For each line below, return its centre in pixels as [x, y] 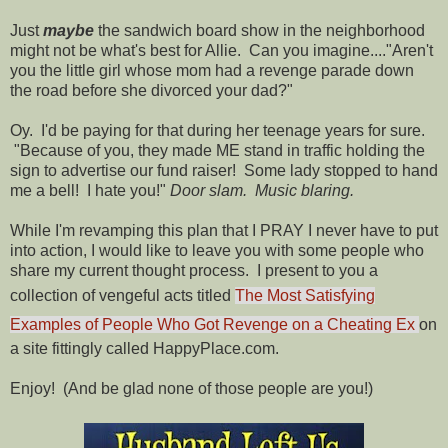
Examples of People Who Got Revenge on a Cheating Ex [212, 324]
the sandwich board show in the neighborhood [259, 30]
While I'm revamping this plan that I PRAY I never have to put [224, 230]
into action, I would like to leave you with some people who [217, 250]
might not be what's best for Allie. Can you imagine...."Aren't [221, 50]
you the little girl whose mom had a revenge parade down [212, 70]
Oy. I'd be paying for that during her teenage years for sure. [217, 130]
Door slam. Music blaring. [266, 190]
